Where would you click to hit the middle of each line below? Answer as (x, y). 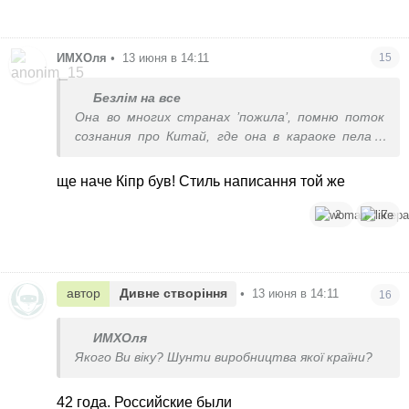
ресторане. (111, 156)
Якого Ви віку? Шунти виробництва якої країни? (224, 357)
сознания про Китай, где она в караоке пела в (230, 137)
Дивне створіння (173, 294)
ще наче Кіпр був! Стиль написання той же (201, 182)
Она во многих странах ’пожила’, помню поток (230, 118)
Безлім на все (137, 99)
